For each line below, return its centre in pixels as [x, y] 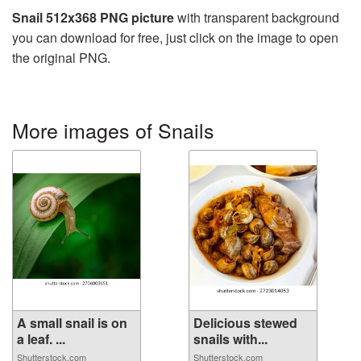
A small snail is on [72, 322]
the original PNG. [61, 57]
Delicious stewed [245, 322]
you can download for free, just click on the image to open [175, 37]
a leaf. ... [41, 338]
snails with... [230, 338]
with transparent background [257, 17]
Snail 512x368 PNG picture [93, 17]
